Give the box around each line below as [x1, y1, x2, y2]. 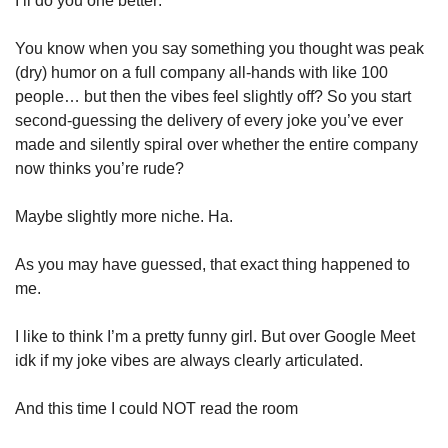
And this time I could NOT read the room [15, 400, 302, 417]
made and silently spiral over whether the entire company [15, 136, 418, 153]
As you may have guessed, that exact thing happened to [15, 256, 410, 273]
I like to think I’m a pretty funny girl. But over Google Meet [15, 328, 415, 345]
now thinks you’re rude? [15, 160, 184, 177]
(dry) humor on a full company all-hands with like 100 [15, 64, 388, 81]
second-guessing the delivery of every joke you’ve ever [15, 112, 403, 129]
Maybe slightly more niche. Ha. [15, 208, 237, 225]
